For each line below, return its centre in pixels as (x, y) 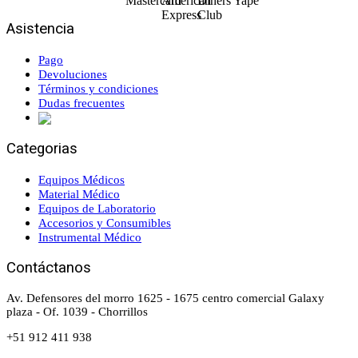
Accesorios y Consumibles (105, 223)
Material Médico (79, 194)
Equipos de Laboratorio (97, 208)
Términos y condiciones (98, 88)
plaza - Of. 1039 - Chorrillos (77, 312)
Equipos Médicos (82, 179)
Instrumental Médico (90, 237)
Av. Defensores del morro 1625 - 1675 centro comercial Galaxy (165, 298)
